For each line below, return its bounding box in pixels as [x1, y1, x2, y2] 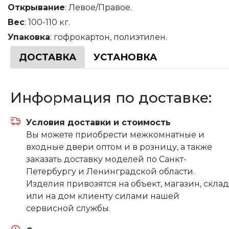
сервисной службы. [26, 203, 110, 213]
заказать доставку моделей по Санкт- [26, 154, 187, 164]
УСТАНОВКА [94, 51, 157, 63]
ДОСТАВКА [19, 51, 76, 63]
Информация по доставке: [10, 88, 212, 106]
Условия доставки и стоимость [26, 117, 171, 127]
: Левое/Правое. [65, 2, 132, 12]
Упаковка [8, 32, 50, 42]
